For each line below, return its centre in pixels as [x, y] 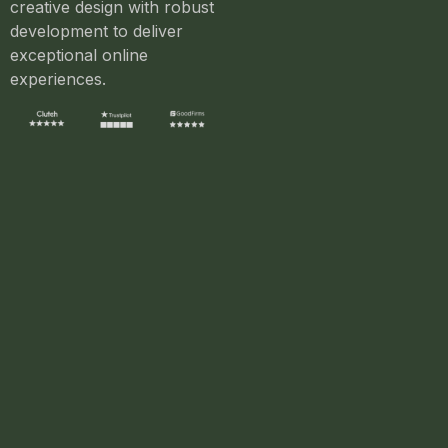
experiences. [58, 78]
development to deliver [96, 30]
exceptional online [79, 54]
